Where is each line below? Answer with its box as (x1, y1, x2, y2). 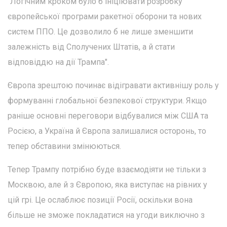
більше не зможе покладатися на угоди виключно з (8, 210, 205, 220)
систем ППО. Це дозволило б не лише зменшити (8, 26, 193, 36)
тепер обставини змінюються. (8, 141, 121, 151)
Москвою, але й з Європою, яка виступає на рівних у (8, 179, 207, 190)
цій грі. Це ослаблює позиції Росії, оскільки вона (8, 195, 193, 205)
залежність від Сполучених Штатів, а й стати (8, 42, 175, 52)
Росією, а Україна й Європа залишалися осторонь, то (8, 126, 206, 136)
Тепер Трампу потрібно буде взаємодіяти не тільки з (8, 164, 206, 174)
